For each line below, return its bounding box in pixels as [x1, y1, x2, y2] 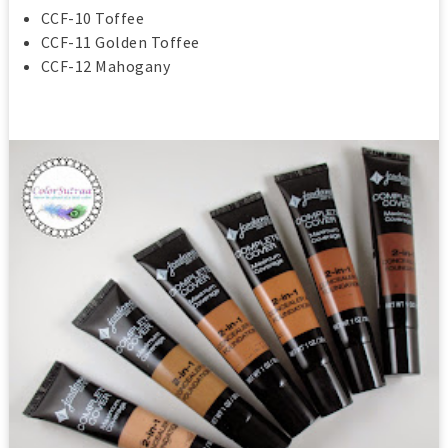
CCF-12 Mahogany [40, 55, 171, 76]
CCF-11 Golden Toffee [40, 31, 200, 52]
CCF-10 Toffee [40, 7, 145, 28]
